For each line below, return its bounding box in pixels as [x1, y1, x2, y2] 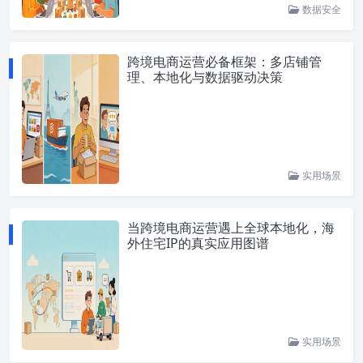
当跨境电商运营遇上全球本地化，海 [127, 219, 335, 237]
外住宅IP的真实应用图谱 [127, 234, 269, 252]
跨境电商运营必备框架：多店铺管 [127, 53, 322, 70]
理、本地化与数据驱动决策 [127, 68, 283, 86]
